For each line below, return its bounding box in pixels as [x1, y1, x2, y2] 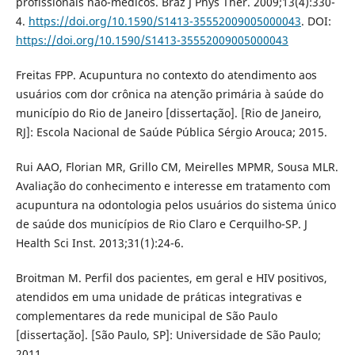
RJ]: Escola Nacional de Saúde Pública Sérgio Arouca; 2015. [15, 124, 327, 139]
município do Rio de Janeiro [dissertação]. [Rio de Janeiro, [15, 105, 322, 120]
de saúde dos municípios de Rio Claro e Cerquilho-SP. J [15, 216, 307, 231]
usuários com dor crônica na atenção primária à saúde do [15, 86, 323, 101]
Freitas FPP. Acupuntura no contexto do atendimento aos [15, 67, 317, 82]
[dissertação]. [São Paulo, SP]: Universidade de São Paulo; [15, 326, 321, 342]
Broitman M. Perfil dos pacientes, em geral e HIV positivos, [15, 269, 327, 285]
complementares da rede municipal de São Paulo [15, 307, 277, 323]
